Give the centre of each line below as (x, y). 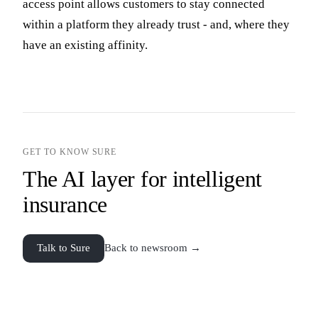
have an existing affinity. (85, 45)
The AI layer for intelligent (143, 179)
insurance (65, 204)
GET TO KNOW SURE (70, 152)
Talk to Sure (64, 248)
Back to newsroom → (153, 248)
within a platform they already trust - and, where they (156, 24)
